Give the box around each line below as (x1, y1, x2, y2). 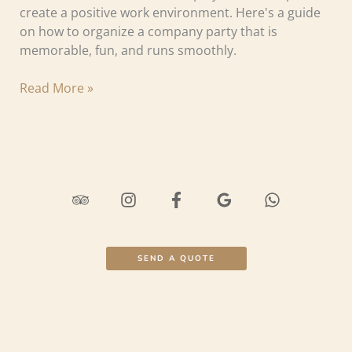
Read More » (19, 79, 93, 97)
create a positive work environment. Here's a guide (19, 4, 321, 22)
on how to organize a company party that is (19, 23, 277, 41)
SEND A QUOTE (137, 252, 215, 264)
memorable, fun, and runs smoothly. (19, 42, 236, 60)
